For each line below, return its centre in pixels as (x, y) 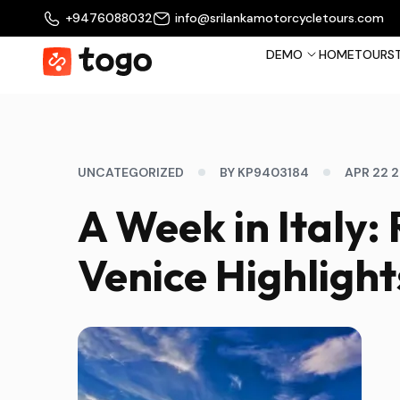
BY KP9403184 (264, 172)
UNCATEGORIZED (131, 172)
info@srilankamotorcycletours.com (279, 18)
